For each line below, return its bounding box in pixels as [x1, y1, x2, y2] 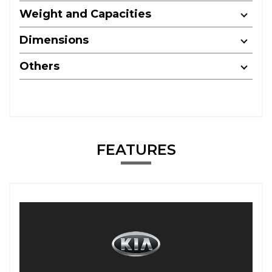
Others [19, 59, 59, 73]
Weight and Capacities [19, 7, 151, 21]
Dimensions [19, 33, 89, 47]
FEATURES [96, 141, 176, 158]
